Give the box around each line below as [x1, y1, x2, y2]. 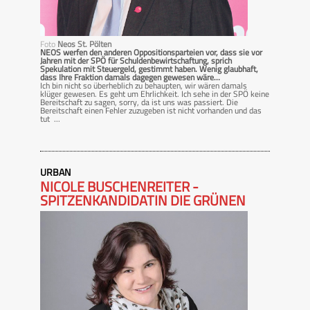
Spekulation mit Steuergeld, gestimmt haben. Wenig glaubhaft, [40, 62, 258, 75]
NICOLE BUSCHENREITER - [40, 175, 199, 197]
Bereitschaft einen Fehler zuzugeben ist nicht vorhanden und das [40, 103, 262, 117]
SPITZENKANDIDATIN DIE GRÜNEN [40, 189, 246, 211]
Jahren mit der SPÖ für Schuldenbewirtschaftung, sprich [40, 53, 232, 67]
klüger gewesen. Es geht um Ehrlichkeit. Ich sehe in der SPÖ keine [40, 86, 269, 100]
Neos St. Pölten [57, 37, 111, 51]
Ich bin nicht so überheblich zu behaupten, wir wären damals [40, 78, 247, 92]
